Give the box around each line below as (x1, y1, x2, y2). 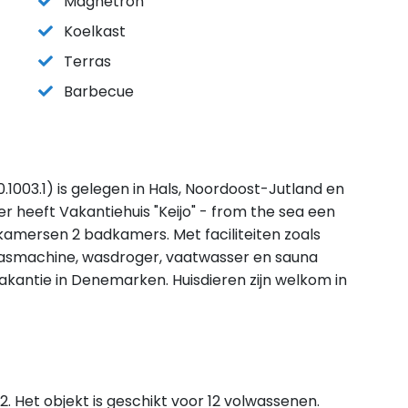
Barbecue (64, 81, 134, 102)
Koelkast (64, 21, 126, 42)
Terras (64, 51, 111, 72)
